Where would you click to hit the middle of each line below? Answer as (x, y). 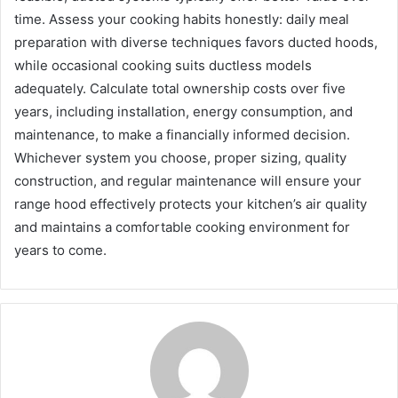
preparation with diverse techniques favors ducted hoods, (196, 43)
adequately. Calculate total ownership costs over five (180, 89)
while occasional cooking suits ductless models (163, 66)
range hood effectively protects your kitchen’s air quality (191, 204)
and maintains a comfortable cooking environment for (182, 227)
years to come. (60, 251)
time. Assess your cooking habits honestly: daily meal (182, 20)
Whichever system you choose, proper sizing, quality (180, 158)
